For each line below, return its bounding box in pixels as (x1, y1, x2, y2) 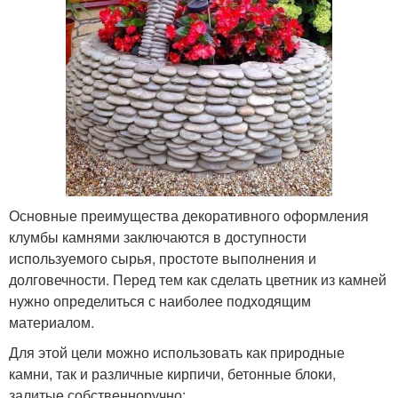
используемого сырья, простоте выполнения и (9, 248, 316, 269)
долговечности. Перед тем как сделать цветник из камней (9, 269, 386, 291)
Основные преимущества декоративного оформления (9, 205, 369, 227)
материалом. (9, 312, 94, 333)
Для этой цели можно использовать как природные (9, 342, 345, 363)
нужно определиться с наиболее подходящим (9, 291, 311, 312)
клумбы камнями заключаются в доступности (9, 227, 306, 248)
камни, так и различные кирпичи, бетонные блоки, (9, 363, 336, 385)
